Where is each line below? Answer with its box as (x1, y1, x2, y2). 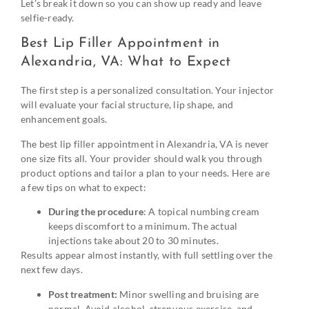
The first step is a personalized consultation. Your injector (21, 84, 275, 97)
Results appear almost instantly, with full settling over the (21, 249, 273, 261)
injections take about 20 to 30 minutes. (48, 235, 221, 247)
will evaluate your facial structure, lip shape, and (21, 99, 234, 111)
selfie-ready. (21, 12, 74, 24)
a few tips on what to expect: (21, 181, 146, 193)
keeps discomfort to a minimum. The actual (48, 220, 238, 232)
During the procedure (48, 206, 143, 218)
